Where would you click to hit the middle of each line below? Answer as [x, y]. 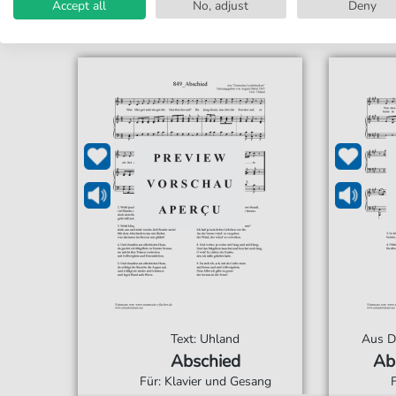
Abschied [205, 362]
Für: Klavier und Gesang [205, 381]
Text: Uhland [206, 339]
